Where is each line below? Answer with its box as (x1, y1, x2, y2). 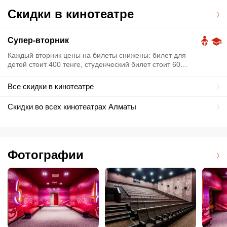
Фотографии (8, 148, 84, 162)
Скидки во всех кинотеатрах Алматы (8, 102, 136, 111)
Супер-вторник (8, 36, 69, 45)
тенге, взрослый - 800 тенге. (8, 69, 101, 78)
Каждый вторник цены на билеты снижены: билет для (8, 51, 186, 60)
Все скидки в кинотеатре (8, 82, 94, 91)
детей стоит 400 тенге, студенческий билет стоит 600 (8, 60, 184, 69)
